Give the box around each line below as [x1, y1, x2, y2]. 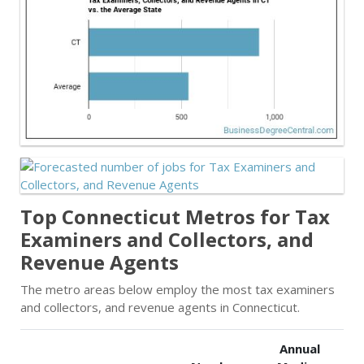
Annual [279, 340, 320, 357]
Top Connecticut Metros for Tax [20, 203, 330, 230]
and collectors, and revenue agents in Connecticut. [20, 299, 300, 315]
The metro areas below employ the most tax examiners [20, 281, 335, 297]
